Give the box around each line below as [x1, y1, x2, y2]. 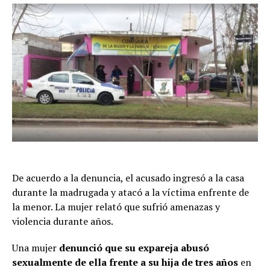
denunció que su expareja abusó [59, 241, 209, 255]
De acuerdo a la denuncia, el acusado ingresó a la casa [12, 171, 244, 185]
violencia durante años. [12, 215, 113, 228]
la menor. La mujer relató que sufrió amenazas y [12, 200, 220, 214]
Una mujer [12, 241, 59, 255]
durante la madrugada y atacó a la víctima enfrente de [12, 186, 249, 199]
